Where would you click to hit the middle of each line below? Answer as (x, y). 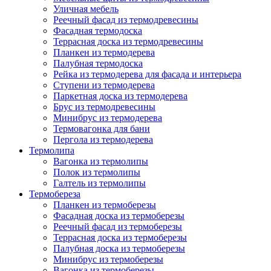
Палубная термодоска (98, 63)
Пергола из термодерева (103, 139)
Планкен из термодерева (104, 52)
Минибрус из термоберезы (108, 259)
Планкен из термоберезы (105, 204)
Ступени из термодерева (104, 85)
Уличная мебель (86, 8)
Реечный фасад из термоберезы (118, 226)
